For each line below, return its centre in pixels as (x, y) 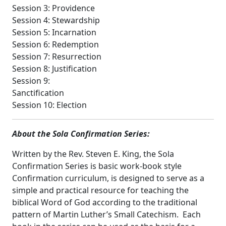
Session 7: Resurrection (57, 56)
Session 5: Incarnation (54, 32)
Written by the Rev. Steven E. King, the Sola (93, 154)
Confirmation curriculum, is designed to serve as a (108, 178)
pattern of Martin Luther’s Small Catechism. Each (106, 214)
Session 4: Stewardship (56, 20)
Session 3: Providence (53, 8)
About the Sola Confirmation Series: (81, 133)
